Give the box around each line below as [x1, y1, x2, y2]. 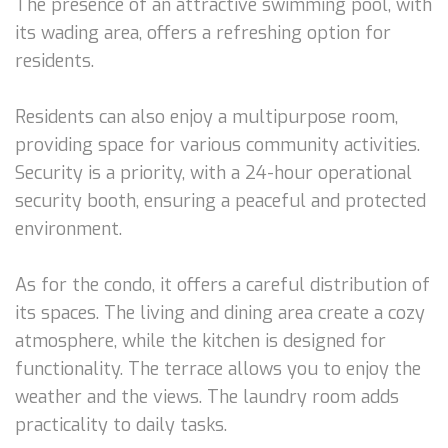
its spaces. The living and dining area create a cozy [15, 300, 425, 325]
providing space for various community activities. [15, 132, 420, 157]
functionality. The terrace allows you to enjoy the [15, 356, 421, 381]
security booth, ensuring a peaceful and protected [15, 188, 426, 213]
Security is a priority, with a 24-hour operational [15, 160, 412, 185]
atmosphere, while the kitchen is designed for [15, 328, 386, 353]
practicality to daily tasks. [15, 412, 227, 437]
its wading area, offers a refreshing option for [15, 20, 391, 45]
